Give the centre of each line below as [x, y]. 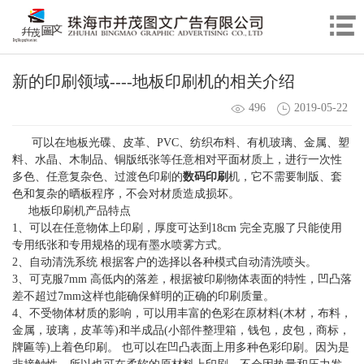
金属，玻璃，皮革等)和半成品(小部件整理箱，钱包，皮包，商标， [181, 331]
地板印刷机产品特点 [71, 211]
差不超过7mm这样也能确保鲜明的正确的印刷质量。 [143, 297]
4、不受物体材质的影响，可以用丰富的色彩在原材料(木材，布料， [182, 314]
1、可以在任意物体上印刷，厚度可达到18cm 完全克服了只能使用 [177, 228]
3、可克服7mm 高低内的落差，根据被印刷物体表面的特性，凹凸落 [182, 279]
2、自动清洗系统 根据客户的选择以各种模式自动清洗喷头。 [165, 262]
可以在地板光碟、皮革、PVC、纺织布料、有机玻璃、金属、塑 [181, 143]
